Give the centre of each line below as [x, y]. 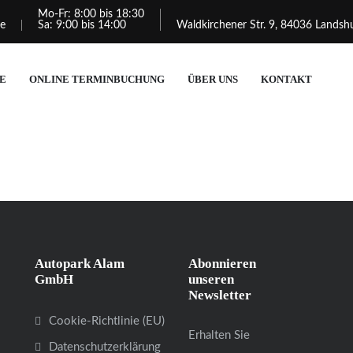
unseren [211, 280]
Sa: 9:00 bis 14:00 [82, 25]
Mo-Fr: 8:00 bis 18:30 [91, 14]
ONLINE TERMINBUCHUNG [97, 79]
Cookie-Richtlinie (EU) [107, 321]
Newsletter [220, 295]
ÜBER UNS [212, 79]
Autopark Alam [80, 264]
